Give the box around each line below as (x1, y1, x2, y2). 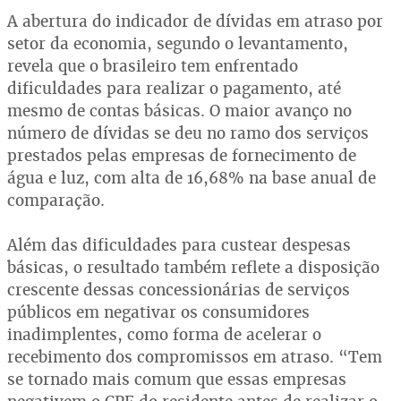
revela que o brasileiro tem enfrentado (7, 55, 298, 76)
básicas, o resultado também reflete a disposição (7, 257, 380, 277)
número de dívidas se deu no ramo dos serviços (7, 123, 369, 143)
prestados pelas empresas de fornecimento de (7, 145, 356, 166)
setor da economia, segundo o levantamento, (7, 33, 348, 54)
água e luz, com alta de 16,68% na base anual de (7, 167, 376, 188)
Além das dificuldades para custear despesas (7, 235, 351, 255)
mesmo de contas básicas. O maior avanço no (7, 100, 352, 121)
